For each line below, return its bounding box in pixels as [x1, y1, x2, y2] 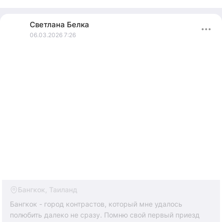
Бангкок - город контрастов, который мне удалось [10, 199, 182, 208]
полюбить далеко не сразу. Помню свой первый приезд [10, 210, 200, 219]
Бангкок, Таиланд [18, 185, 77, 194]
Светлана [30, 19, 67, 29]
